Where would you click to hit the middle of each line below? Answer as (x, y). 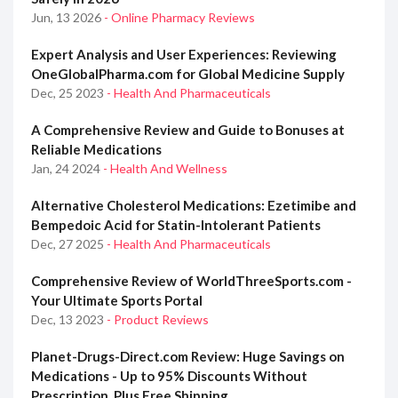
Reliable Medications (96, 150)
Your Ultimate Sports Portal (117, 301)
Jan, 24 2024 (67, 169)
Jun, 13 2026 (68, 18)
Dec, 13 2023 (69, 320)
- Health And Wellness (165, 169)
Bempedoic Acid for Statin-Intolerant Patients (176, 225)
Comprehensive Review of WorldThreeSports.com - (191, 281)
